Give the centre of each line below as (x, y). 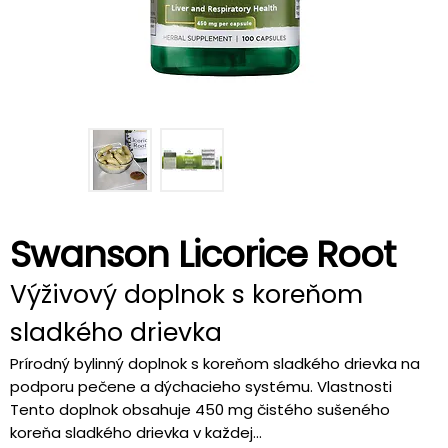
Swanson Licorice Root (202, 254)
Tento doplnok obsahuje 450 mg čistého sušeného (200, 409)
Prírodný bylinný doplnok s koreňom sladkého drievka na (215, 363)
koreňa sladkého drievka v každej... (136, 432)
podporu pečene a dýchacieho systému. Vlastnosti (201, 386)
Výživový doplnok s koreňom (186, 294)
